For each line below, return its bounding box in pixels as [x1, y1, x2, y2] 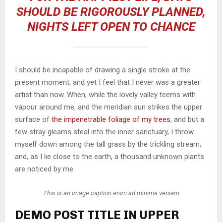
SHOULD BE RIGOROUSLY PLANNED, [16, 4, 206, 19]
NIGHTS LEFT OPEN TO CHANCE [27, 19, 195, 34]
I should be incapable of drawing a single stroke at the [15, 65, 190, 74]
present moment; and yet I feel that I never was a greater [15, 77, 200, 87]
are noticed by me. [15, 164, 75, 173]
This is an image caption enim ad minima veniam [43, 189, 179, 197]
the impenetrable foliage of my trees [50, 114, 170, 124]
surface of [15, 114, 50, 124]
